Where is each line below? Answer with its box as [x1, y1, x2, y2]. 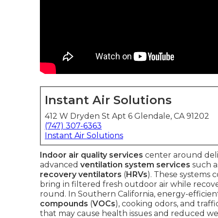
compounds [40, 199, 88, 208]
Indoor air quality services [40, 150, 143, 160]
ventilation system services [80, 160, 190, 169]
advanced [40, 160, 80, 169]
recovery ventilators [40, 170, 122, 179]
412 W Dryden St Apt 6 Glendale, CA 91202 [45, 111, 209, 121]
